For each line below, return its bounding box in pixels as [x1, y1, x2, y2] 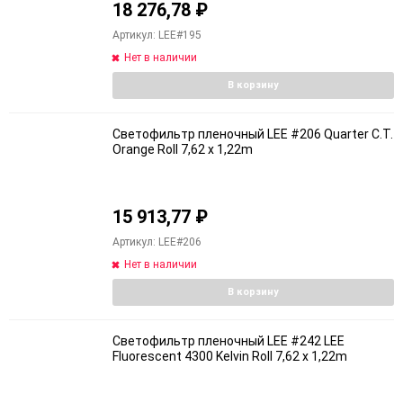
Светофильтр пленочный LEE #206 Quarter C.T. [112, 126, 393, 141]
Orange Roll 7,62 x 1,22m [112, 141, 253, 157]
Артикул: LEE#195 [112, 28, 201, 41]
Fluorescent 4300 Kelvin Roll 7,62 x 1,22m [112, 349, 347, 363]
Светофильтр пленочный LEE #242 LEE [112, 334, 345, 348]
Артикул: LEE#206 [112, 236, 201, 248]
